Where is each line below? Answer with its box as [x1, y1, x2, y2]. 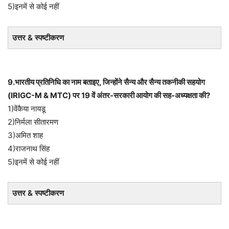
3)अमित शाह [8, 130, 43, 140]
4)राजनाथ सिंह [8, 144, 50, 153]
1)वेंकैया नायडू [8, 104, 45, 113]
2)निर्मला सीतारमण [8, 117, 58, 127]
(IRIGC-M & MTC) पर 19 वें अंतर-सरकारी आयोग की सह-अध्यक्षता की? [8, 90, 210, 100]
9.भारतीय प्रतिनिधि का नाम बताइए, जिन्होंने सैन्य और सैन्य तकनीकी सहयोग [8, 77, 205, 87]
